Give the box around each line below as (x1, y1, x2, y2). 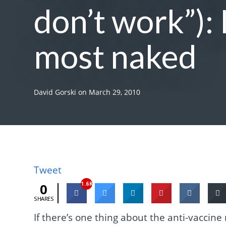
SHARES (34, 194, 54, 202)
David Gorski (34, 87, 77, 97)
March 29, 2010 (89, 87, 141, 97)
